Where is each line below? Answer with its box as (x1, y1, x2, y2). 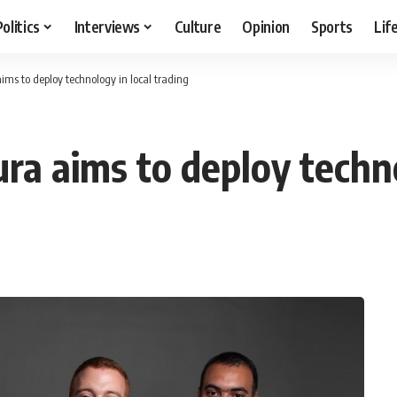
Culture (174, 16, 222, 36)
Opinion (242, 16, 291, 36)
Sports (311, 16, 354, 36)
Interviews (74, 16, 141, 36)
